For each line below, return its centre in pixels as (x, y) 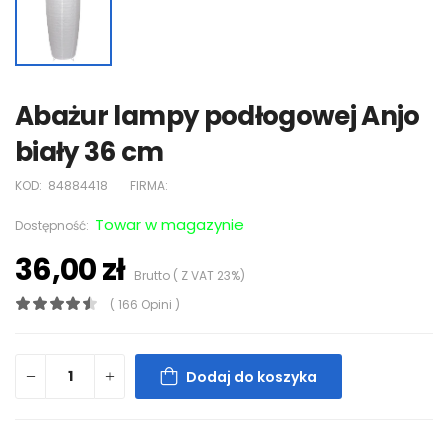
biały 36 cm (89, 152)
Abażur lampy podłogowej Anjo (217, 116)
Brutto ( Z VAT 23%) (185, 276)
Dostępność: (53, 226)
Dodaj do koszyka (251, 376)
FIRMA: (147, 186)
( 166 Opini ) (145, 305)
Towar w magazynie (169, 225)
